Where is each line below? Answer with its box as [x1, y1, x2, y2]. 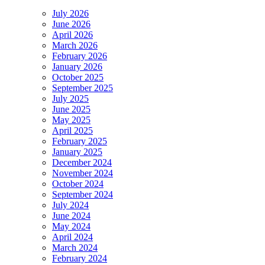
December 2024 [52, 157, 112, 167]
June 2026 [52, 18, 91, 29]
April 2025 [52, 125, 93, 135]
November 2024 [52, 167, 113, 178]
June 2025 [52, 104, 91, 114]
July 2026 [52, 8, 89, 18]
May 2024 [52, 221, 91, 231]
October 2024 [52, 178, 104, 189]
